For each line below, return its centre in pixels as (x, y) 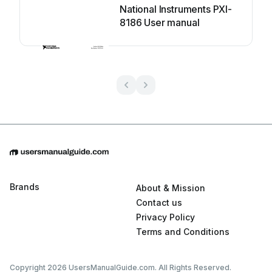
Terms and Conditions (183, 232)
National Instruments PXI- (176, 9)
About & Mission (171, 188)
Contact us (159, 203)
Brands (25, 187)
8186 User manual (160, 22)
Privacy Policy (165, 217)
